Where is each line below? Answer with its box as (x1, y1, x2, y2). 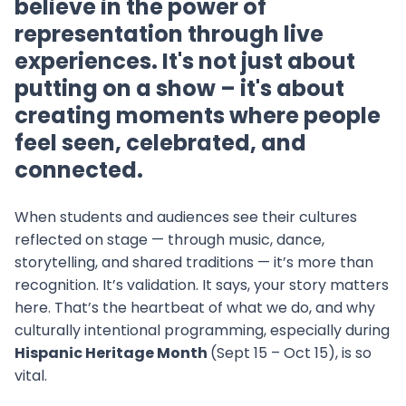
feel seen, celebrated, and (14, 128, 306, 158)
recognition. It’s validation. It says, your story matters (14, 275, 389, 295)
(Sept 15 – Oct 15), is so (210, 343, 372, 363)
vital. (14, 365, 47, 386)
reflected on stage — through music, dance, (14, 229, 324, 250)
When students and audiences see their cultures (14, 207, 357, 227)
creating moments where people (14, 101, 381, 130)
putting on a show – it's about (14, 73, 344, 103)
